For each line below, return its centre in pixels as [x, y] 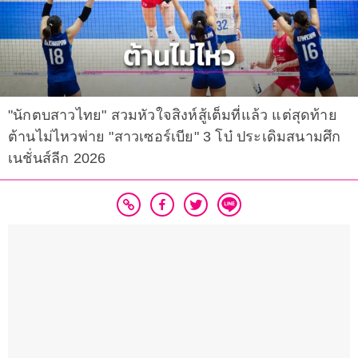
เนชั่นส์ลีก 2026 [57, 159]
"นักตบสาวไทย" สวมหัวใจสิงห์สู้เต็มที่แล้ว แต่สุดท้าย [173, 115]
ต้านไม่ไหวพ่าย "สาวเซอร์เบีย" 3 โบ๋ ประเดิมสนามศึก [175, 137]
